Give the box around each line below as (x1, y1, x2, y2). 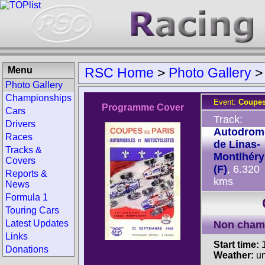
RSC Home (85, 65, 154, 80)
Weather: (214, 250, 254, 260)
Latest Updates (5, 218, 69, 228)
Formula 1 (5, 192, 48, 202)
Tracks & (5, 145, 42, 155)
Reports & (5, 169, 47, 179)
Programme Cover (101, 102, 184, 112)
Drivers (5, 119, 35, 129)
